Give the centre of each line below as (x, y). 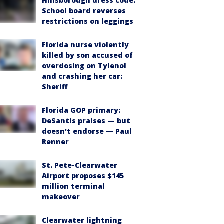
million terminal (73, 186)
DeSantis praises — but (86, 120)
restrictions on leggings (88, 21)
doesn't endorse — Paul (87, 131)
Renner (55, 141)
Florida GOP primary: (81, 110)
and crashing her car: (82, 76)
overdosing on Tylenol (84, 65)
